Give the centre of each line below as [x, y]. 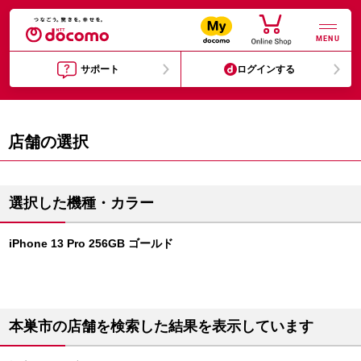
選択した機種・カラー [81, 203]
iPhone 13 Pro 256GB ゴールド [91, 243]
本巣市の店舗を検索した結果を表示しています [161, 326]
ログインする [266, 69]
